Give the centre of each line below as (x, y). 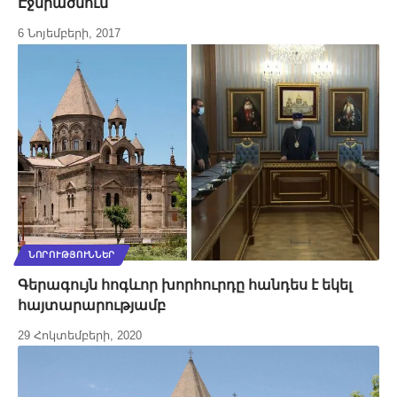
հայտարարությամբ (92, 306)
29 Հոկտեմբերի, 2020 (80, 336)
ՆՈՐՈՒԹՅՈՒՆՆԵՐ (72, 255)
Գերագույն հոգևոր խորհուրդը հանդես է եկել (185, 285)
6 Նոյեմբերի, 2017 (69, 34)
